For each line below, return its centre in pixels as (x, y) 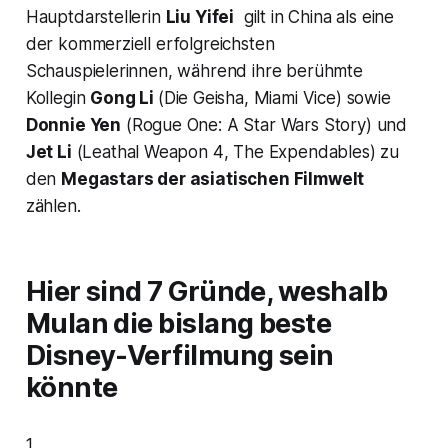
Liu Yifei (200, 16)
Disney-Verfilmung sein (179, 355)
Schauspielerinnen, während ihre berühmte (194, 70)
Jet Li (48, 151)
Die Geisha (203, 97)
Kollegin (58, 97)
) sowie (363, 97)
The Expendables (301, 151)
